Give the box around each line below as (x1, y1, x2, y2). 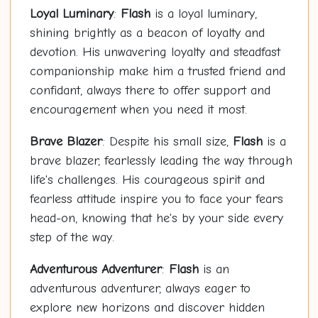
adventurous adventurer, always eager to (29, 281, 251, 297)
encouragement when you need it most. (29, 102, 247, 118)
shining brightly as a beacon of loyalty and (29, 26, 265, 41)
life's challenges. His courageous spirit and (29, 172, 265, 188)
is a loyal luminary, (150, 6, 257, 22)
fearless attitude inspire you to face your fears (29, 192, 283, 207)
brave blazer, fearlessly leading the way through (29, 153, 292, 169)
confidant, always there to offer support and (29, 83, 270, 99)
